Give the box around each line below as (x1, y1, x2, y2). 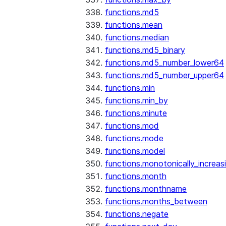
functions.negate (105, 209, 168, 219)
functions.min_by (105, 95, 168, 105)
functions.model (105, 146, 165, 156)
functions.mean (105, 20, 162, 30)
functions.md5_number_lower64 (105, 58, 224, 68)
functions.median (105, 32, 169, 42)
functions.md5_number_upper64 (105, 70, 224, 80)
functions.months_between (105, 196, 207, 206)
